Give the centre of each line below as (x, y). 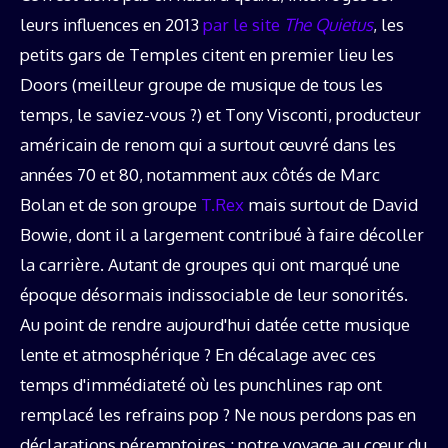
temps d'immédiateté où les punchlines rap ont (201, 384)
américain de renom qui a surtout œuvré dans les (208, 144)
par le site (243, 24)
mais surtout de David (331, 204)
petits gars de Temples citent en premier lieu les (207, 54)
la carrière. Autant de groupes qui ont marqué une (210, 264)
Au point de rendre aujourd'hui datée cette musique (215, 324)
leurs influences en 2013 (111, 24)
